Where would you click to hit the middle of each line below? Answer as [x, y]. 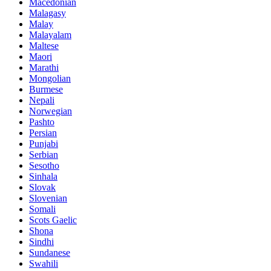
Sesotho [44, 165]
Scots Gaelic [53, 220]
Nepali [42, 100]
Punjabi [44, 143]
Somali [42, 209]
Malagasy [47, 13]
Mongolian [50, 78]
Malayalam [50, 34]
